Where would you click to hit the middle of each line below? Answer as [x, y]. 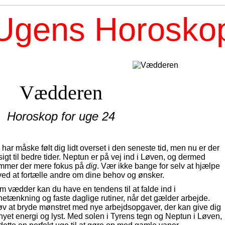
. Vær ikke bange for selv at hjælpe [158, 166]
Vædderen [61, 93]
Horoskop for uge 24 [61, 116]
